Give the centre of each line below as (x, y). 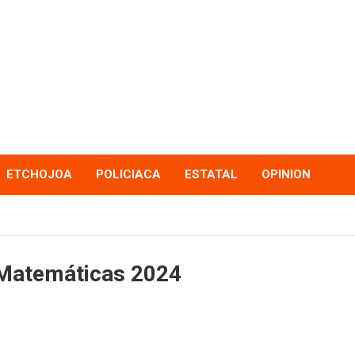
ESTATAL (211, 174)
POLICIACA (128, 174)
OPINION (286, 174)
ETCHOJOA (39, 174)
